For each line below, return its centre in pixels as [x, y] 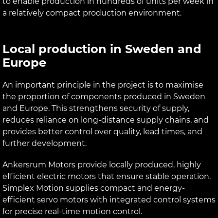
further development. [45, 143]
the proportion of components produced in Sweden [104, 96]
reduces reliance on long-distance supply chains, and [106, 120]
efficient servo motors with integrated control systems [109, 200]
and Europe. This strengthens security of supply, [96, 108]
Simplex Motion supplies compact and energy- [94, 188]
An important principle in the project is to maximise [103, 85]
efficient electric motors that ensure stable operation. [107, 176]
